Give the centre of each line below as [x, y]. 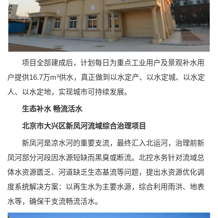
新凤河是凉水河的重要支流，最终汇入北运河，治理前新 [106, 143]
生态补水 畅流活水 [52, 109]
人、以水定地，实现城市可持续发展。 [69, 92]
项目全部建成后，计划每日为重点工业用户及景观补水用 [106, 63]
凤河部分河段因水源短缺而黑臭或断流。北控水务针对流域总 [106, 158]
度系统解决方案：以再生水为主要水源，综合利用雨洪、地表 [106, 187]
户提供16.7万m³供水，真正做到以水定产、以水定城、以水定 [106, 77]
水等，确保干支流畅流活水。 [55, 201]
